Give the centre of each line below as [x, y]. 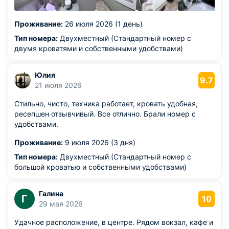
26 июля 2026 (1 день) [103, 24]
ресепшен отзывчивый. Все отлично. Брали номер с [105, 114]
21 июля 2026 [58, 85]
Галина [51, 193]
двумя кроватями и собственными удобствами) [99, 48]
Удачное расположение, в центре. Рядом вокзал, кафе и [114, 222]
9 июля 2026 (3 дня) [99, 142]
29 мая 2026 [61, 204]
